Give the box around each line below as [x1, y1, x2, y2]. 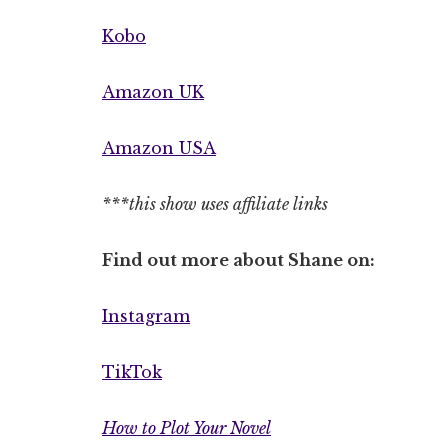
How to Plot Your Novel [102, 418, 271, 438]
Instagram [102, 306, 190, 326]
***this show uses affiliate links [102, 194, 328, 214]
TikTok [102, 362, 162, 382]
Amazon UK [102, 82, 204, 102]
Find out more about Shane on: [102, 250, 375, 270]
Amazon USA [102, 138, 216, 158]
